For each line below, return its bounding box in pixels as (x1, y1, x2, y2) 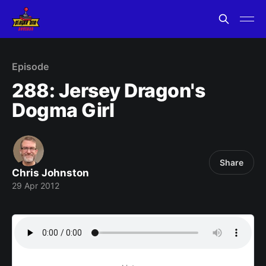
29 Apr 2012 (12, 180, 59, 191)
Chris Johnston (12, 167, 89, 179)
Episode (12, 61, 49, 72)
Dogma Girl (12, 99, 115, 122)
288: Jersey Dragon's (12, 79, 205, 102)
